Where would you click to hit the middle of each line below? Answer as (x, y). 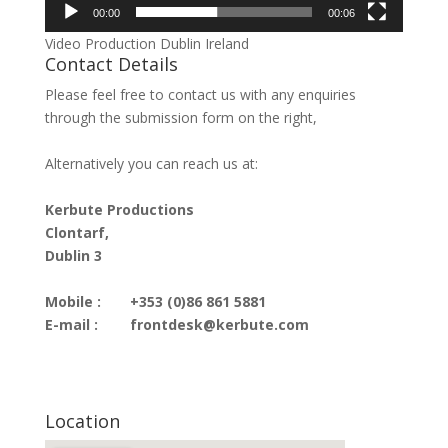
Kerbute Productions (119, 210)
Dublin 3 (73, 256)
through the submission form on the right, (180, 118)
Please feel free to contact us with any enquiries (200, 95)
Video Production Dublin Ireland (146, 44)
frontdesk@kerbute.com (219, 325)
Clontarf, (76, 233)
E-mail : (71, 325)
